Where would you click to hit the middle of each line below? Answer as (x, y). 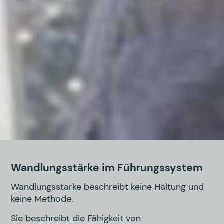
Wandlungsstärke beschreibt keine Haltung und (108, 187)
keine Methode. (42, 199)
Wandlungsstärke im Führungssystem (107, 168)
